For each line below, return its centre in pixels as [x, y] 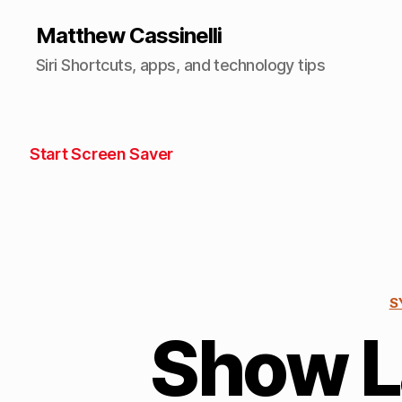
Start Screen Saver [102, 154]
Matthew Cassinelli [129, 35]
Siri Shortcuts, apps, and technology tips [181, 65]
